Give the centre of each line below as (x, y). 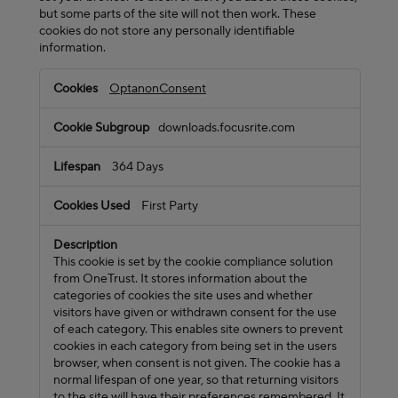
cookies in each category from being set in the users (195, 346)
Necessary (72, 95)
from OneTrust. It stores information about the (180, 278)
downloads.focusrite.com (227, 127)
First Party (170, 205)
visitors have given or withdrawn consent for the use (195, 312)
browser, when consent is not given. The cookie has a (197, 362)
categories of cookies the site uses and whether (183, 295)
